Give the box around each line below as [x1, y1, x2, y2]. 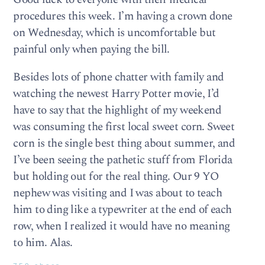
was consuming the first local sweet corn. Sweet [13, 118, 235, 136]
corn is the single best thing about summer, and [13, 135, 235, 153]
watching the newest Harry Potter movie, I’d [13, 85, 219, 103]
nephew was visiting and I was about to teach [13, 185, 222, 202]
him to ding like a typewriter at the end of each [13, 201, 232, 219]
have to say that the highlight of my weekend [13, 102, 222, 119]
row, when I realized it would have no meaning [13, 218, 230, 235]
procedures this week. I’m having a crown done [13, 8, 232, 25]
